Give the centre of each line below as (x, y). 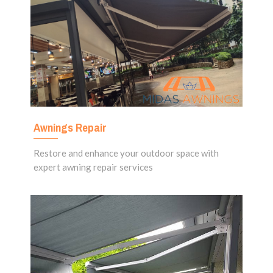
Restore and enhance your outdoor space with (126, 153)
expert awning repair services (93, 167)
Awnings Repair (70, 128)
